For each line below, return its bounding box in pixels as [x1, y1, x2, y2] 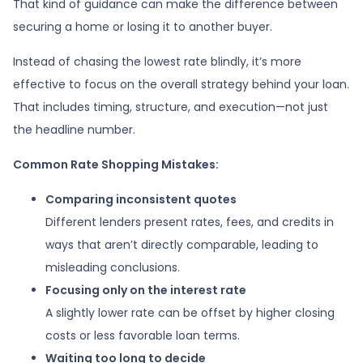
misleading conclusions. [45, 258, 180, 275]
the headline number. [13, 121, 135, 138]
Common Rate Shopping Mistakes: [13, 156, 219, 173]
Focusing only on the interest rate [45, 281, 246, 298]
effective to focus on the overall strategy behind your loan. [13, 75, 349, 92]
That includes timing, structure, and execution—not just [13, 98, 328, 115]
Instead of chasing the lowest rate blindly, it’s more [13, 53, 301, 70]
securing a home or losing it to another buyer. [13, 18, 272, 35]
